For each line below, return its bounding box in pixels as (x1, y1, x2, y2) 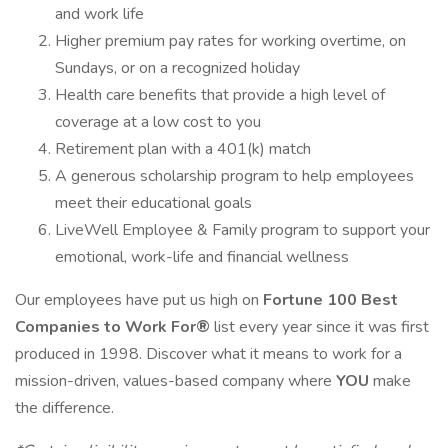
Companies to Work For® (15, 316, 210, 338)
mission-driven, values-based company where (15, 370, 336, 392)
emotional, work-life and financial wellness (55, 246, 349, 268)
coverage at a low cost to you (55, 111, 261, 133)
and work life (55, 3, 144, 25)
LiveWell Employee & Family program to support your (55, 219, 430, 241)
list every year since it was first (210, 316, 429, 338)
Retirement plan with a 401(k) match (55, 138, 311, 160)
